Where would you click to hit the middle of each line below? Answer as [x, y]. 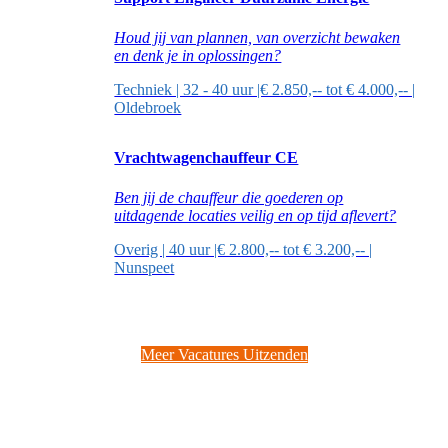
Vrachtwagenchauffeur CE [206, 158]
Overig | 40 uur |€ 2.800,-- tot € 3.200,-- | [243, 249]
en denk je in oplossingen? [198, 55]
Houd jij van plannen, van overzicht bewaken [257, 37]
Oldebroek [148, 107]
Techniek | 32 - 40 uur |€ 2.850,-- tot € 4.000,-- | [265, 89]
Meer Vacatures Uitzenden [224, 355]
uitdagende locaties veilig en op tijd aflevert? [255, 215]
